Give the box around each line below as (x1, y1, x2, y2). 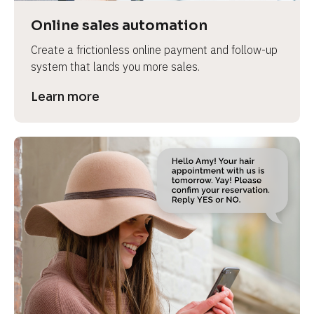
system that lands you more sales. (31, 59, 200, 74)
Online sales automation (31, 16, 207, 34)
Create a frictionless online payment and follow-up (31, 42, 278, 57)
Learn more (31, 89, 100, 104)
